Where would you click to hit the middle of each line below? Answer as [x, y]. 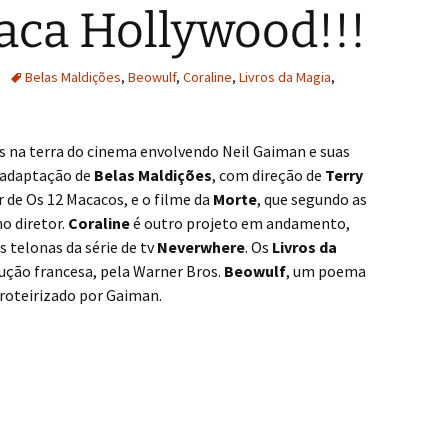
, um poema [326, 271]
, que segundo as [312, 199]
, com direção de [268, 175]
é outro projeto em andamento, [240, 223]
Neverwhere [201, 247]
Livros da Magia [285, 77]
